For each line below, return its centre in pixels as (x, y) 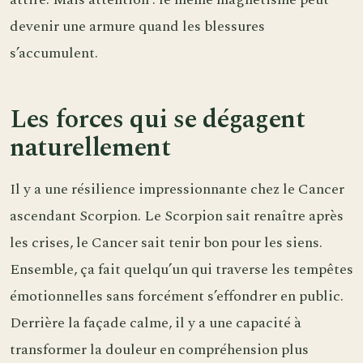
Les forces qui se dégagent (158, 119)
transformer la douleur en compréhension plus (159, 350)
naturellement (90, 147)
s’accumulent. (54, 53)
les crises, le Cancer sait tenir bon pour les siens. (166, 243)
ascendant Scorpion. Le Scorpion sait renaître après (177, 216)
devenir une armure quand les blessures (137, 26)
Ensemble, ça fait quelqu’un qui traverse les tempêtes (181, 270)
